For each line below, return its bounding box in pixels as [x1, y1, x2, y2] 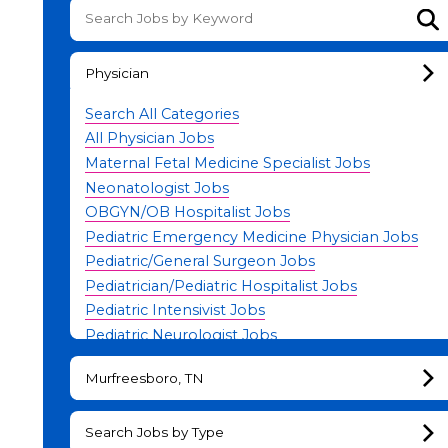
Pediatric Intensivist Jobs [84, 301, 265, 320]
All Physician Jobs [84, 129, 214, 148]
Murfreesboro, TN [84, 369, 204, 386]
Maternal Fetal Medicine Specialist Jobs [84, 153, 370, 172]
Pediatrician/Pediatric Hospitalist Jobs [84, 276, 357, 295]
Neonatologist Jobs [84, 178, 229, 197]
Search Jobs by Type [84, 424, 224, 441]
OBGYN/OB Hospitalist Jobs [84, 203, 290, 222]
